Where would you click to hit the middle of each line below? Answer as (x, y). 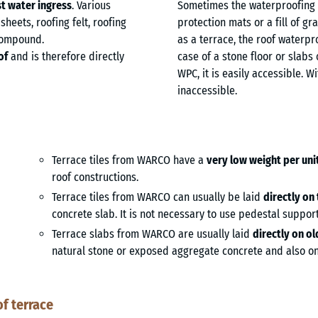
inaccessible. (207, 90)
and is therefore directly (66, 56)
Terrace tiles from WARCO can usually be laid (157, 197)
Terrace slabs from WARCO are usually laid (152, 234)
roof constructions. (95, 177)
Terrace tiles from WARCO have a (129, 160)
